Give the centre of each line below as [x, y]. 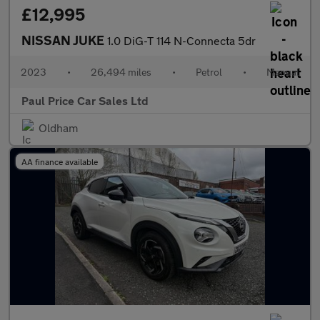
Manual [283, 72]
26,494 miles [121, 72]
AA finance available [60, 161]
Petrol [209, 72]
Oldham [58, 127]
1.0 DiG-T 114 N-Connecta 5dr [181, 40]
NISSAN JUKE [64, 40]
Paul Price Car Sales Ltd [85, 100]
